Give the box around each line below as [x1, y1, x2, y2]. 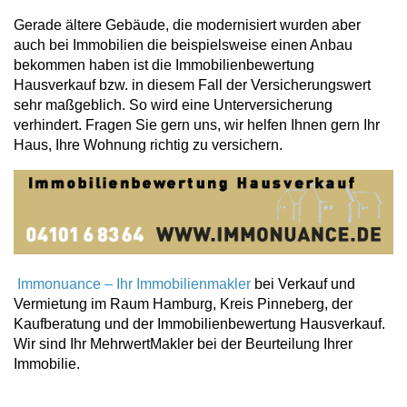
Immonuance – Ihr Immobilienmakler [14, 275, 251, 292]
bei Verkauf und [251, 275, 355, 292]
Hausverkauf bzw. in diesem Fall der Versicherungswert [14, 76, 371, 93]
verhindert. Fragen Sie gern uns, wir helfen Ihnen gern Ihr [14, 116, 380, 133]
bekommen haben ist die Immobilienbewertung [14, 56, 314, 73]
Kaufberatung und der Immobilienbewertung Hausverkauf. [14, 315, 385, 332]
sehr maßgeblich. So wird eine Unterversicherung [14, 96, 333, 113]
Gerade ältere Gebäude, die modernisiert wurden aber [14, 16, 361, 33]
